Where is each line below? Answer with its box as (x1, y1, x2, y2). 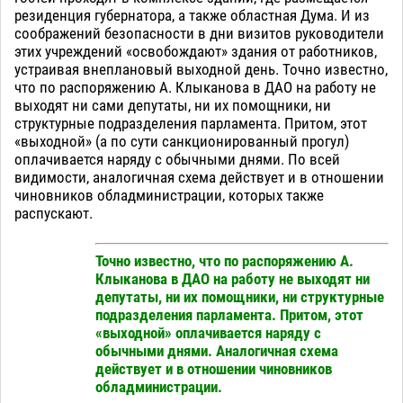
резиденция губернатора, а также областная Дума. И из (14, 5, 370, 24)
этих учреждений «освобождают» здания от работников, (14, 41, 377, 60)
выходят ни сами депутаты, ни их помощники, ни (14, 95, 331, 114)
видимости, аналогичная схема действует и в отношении (14, 167, 384, 186)
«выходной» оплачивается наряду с (95, 324, 321, 343)
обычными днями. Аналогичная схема (95, 342, 338, 361)
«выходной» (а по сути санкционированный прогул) (14, 131, 349, 150)
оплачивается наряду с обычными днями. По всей (14, 149, 340, 168)
